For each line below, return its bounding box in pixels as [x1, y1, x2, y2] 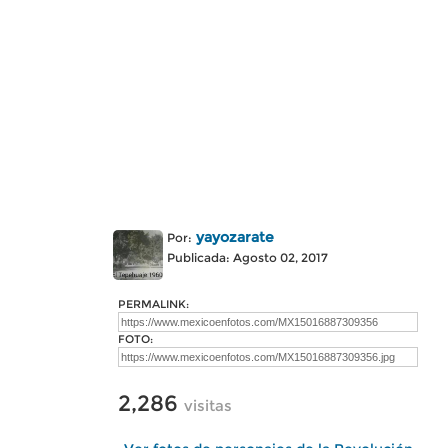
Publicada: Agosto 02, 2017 [167, 250, 328, 265]
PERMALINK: [118, 297, 189, 311]
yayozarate [196, 228, 274, 246]
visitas [184, 396, 232, 415]
